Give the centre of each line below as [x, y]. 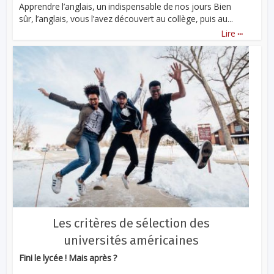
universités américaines [131, 241]
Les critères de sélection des [131, 224]
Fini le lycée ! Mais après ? [68, 258]
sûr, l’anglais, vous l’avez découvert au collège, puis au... [126, 19]
